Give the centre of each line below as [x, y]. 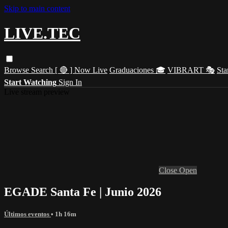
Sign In [70, 82]
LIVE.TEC [42, 33]
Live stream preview [37, 92]
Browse [18, 70]
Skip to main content [37, 8]
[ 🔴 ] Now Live [81, 70]
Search [43, 70]
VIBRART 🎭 [191, 70]
